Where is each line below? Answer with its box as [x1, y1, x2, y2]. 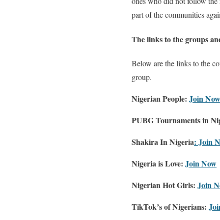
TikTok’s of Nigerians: [132, 200, 207, 212]
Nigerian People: [132, 92, 187, 104]
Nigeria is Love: [132, 157, 183, 169]
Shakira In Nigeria [132, 136, 194, 147]
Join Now [185, 157, 217, 169]
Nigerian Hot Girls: [132, 179, 195, 191]
